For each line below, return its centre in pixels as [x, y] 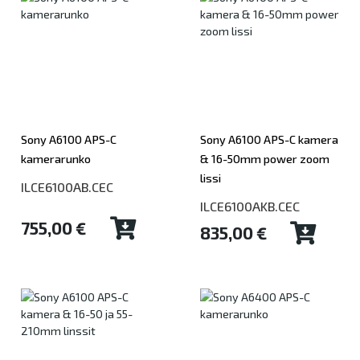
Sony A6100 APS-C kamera [269, 139]
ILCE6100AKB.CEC [250, 206]
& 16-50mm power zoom [265, 159]
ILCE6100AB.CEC [67, 187]
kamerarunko [56, 159]
